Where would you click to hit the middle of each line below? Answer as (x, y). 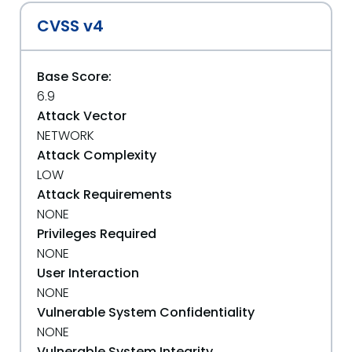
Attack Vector (82, 116)
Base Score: (74, 77)
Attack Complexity (97, 155)
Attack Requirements (104, 194)
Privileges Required (97, 234)
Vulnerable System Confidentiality (146, 312)
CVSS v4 (70, 26)
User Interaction (88, 273)
